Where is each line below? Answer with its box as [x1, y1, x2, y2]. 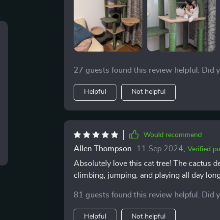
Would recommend [143, 132, 202, 138]
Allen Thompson [73, 145, 132, 153]
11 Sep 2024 [136, 145, 183, 153]
